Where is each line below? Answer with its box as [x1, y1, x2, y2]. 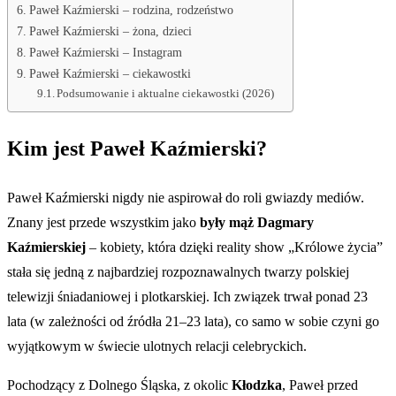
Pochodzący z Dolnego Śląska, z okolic [7, 377, 232, 392]
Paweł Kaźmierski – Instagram [28, 44, 182, 59]
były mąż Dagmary [200, 214, 314, 230]
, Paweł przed [282, 377, 358, 392]
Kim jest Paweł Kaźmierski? [7, 136, 267, 160]
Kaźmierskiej [7, 239, 86, 255]
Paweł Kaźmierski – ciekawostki [28, 65, 191, 80]
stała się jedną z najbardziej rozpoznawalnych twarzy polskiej [7, 263, 349, 279]
